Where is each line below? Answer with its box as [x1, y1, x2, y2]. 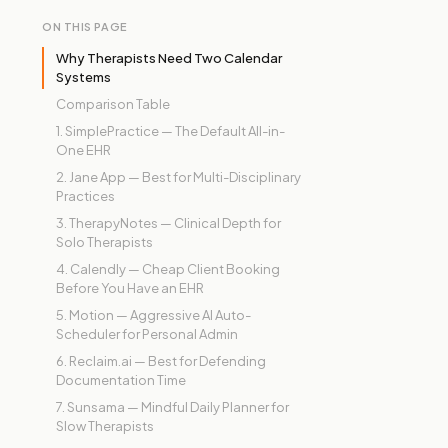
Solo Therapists [56, 234, 153, 250]
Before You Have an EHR [56, 280, 204, 296]
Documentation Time [56, 372, 186, 388]
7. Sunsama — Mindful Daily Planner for [56, 399, 289, 415]
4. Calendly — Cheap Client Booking [56, 261, 280, 277]
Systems [56, 69, 111, 85]
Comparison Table [56, 96, 170, 112]
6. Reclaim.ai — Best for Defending [56, 353, 266, 369]
